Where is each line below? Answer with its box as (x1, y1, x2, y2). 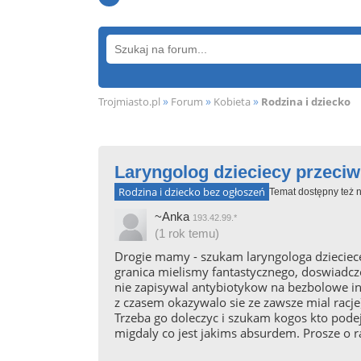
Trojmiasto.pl (98, 93, 160, 109)
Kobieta (214, 93, 251, 109)
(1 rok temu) (155, 226, 219, 240)
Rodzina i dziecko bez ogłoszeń (118, 185, 265, 199)
